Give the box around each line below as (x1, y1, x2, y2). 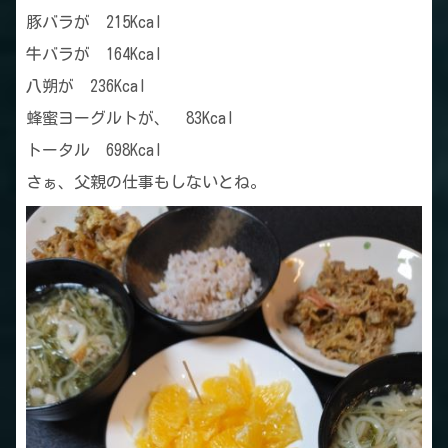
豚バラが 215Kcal (26, 14, 162, 31)
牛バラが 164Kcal (26, 46, 162, 63)
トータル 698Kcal (26, 142, 162, 159)
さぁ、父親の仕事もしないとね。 (26, 174, 266, 191)
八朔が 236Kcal (26, 78, 146, 95)
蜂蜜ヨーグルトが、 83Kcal (26, 110, 234, 127)
